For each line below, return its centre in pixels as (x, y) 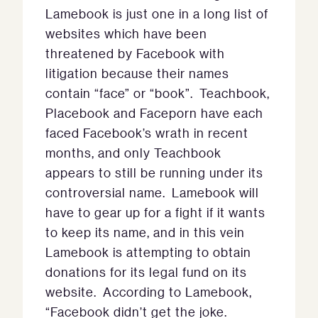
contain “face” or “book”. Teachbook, (158, 93)
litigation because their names (137, 73)
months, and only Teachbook (133, 153)
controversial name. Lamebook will (152, 192)
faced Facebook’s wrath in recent (147, 133)
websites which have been (126, 33)
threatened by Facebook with (135, 53)
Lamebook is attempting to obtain (148, 252)
